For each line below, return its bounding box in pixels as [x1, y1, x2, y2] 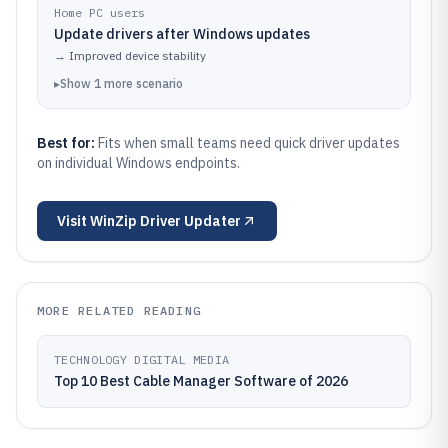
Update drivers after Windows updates [54, 25, 310, 43]
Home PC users [54, 5, 145, 20]
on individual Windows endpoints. [37, 154, 240, 172]
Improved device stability [69, 48, 206, 63]
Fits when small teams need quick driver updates [98, 134, 400, 152]
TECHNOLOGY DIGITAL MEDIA [54, 352, 230, 367]
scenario [136, 76, 183, 91]
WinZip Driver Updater [90, 212, 241, 230]
